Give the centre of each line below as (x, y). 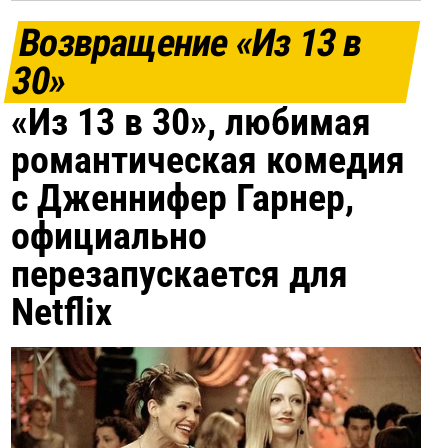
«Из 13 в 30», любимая (191, 122)
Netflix (62, 312)
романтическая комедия (208, 160)
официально (109, 236)
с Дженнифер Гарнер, (183, 198)
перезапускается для (180, 274)
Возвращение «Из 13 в (191, 43)
